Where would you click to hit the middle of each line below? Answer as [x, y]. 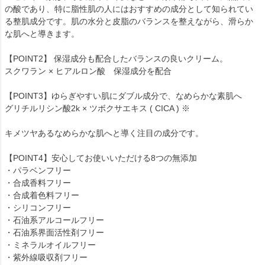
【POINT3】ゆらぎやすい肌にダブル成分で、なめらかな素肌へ [123, 96]
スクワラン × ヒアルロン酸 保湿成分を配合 [88, 71]
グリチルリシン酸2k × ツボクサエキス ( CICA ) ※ [97, 108]
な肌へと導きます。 [42, 33]
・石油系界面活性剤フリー [54, 232]
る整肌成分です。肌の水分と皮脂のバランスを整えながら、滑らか [129, 21]
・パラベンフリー [38, 170]
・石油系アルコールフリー [54, 220]
